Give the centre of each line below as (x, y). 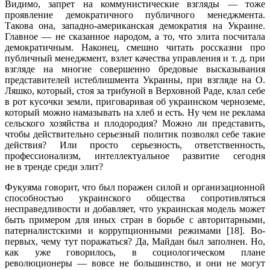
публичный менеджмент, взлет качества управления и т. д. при (135, 58)
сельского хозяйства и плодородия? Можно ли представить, (135, 123)
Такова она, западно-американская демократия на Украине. (135, 25)
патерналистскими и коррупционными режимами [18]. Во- (135, 230)
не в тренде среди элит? (54, 166)
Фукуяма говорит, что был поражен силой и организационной (135, 187)
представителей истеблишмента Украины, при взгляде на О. (135, 80)
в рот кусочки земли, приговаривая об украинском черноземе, (135, 101)
